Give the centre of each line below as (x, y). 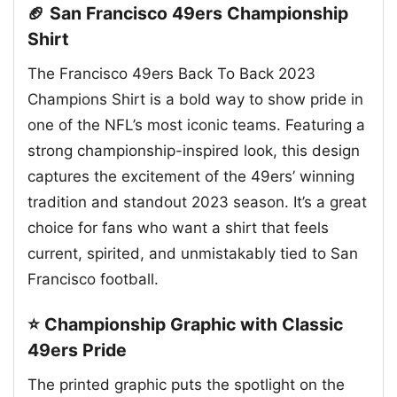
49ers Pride (77, 350)
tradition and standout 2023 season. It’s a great (197, 202)
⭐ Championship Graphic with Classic (185, 325)
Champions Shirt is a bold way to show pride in (195, 100)
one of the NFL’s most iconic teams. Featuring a (196, 125)
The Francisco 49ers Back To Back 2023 (171, 74)
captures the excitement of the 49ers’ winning (191, 177)
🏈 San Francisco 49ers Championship (188, 14)
